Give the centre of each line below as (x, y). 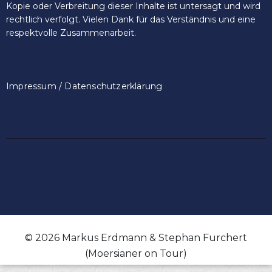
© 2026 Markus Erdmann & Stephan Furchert (136, 238)
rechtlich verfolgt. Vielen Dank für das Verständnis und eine (131, 20)
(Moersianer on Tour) (136, 254)
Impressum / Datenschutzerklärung (84, 87)
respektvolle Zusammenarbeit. (71, 33)
